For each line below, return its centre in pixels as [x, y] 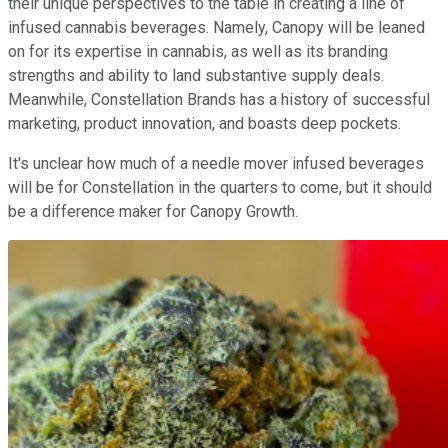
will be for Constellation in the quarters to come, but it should [220, 187]
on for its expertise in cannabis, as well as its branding [198, 51]
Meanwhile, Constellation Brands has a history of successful [219, 99]
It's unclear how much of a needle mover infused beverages [216, 163]
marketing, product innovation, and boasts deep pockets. [204, 123]
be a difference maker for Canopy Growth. [153, 211]
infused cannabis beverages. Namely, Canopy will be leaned [216, 27]
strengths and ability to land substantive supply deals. [196, 75]
